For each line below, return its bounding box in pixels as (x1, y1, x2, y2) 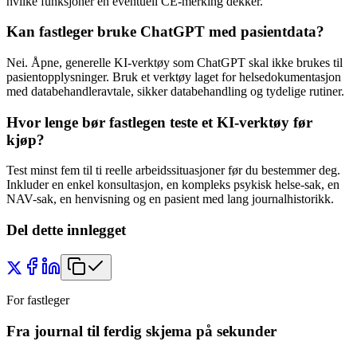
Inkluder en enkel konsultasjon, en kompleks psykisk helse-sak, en (6, 178, 339, 192)
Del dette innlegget (6, 222, 126, 239)
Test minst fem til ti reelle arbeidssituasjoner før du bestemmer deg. (6, 163, 340, 178)
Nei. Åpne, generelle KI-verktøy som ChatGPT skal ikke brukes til (6, 56, 343, 69)
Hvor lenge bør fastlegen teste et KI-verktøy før (6, 113, 312, 131)
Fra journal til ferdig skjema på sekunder (6, 322, 277, 339)
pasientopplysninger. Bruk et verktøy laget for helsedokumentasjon (6, 70, 341, 84)
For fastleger (6, 292, 69, 307)
